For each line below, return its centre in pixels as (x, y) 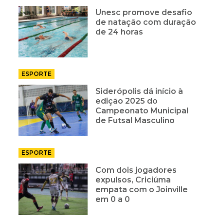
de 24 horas (119, 32)
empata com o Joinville (142, 189)
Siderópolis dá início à (139, 91)
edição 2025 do (127, 101)
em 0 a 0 (113, 199)
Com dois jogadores (136, 170)
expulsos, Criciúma (133, 180)
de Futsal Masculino (135, 120)
